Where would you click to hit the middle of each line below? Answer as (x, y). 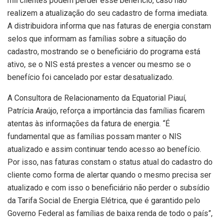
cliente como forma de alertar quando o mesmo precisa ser (109, 175)
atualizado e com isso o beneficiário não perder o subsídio (109, 188)
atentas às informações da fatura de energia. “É (89, 124)
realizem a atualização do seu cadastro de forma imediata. (108, 13)
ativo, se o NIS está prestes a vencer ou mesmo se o (99, 65)
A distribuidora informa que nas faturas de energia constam (109, 26)
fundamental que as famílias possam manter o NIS (94, 137)
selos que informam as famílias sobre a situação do (97, 39)
